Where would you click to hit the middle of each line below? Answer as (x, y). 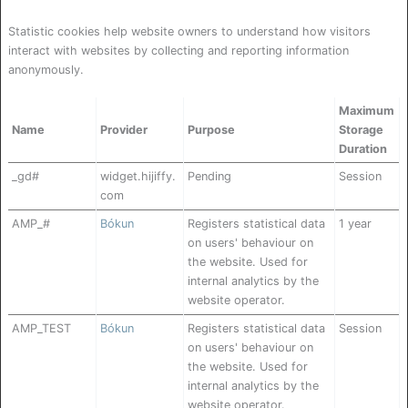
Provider (124, 130)
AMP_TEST (41, 329)
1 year (355, 224)
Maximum (367, 111)
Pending (209, 177)
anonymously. (46, 69)
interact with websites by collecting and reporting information (178, 50)
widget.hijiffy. (138, 177)
